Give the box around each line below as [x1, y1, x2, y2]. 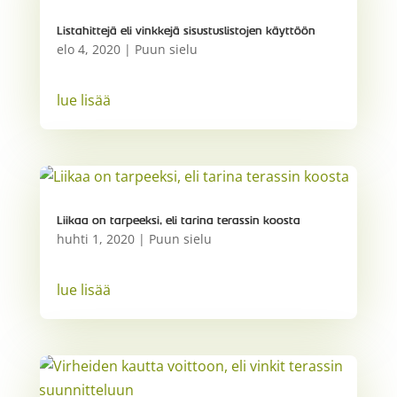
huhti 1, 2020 [56, 230, 135, 248]
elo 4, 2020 [56, 40, 121, 58]
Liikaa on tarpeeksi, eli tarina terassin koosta [56, 214, 300, 228]
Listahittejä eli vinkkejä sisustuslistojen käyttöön [56, 24, 315, 37]
